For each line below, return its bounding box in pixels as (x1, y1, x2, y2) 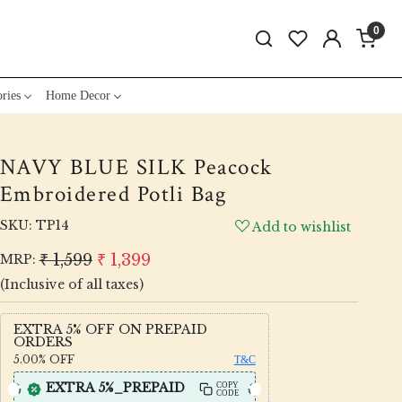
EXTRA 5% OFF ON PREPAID (13, 320, 207, 337)
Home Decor (45, 88, 110, 102)
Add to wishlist (252, 218, 352, 235)
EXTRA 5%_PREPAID (45, 379, 185, 396)
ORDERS (13, 333, 73, 350)
